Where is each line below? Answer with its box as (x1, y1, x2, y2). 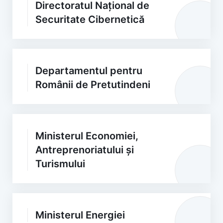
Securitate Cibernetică (35, 13, 144, 25)
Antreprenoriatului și (35, 144, 134, 156)
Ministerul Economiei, (35, 130, 138, 142)
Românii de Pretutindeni (35, 79, 150, 91)
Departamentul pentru (35, 65, 142, 77)
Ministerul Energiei (35, 209, 125, 221)
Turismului (35, 158, 85, 170)
